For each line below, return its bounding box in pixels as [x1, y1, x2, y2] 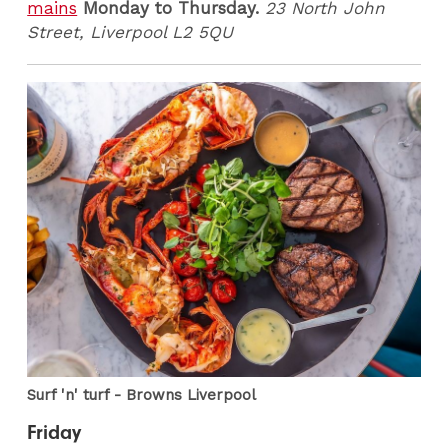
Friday [27, 421, 82, 445]
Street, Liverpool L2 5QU [27, 21, 234, 42]
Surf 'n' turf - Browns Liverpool [27, 385, 257, 404]
